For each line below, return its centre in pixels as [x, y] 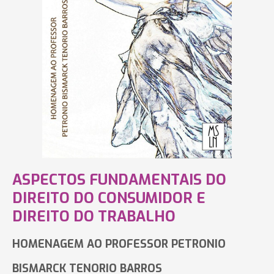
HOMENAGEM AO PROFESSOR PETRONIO [119, 244]
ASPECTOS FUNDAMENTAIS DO [119, 180]
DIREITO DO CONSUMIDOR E [109, 198]
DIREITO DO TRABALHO [94, 217]
